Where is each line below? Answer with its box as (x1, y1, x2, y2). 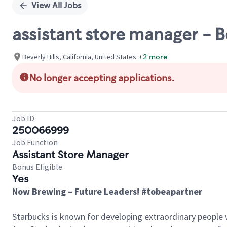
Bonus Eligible (12, 162, 62, 172)
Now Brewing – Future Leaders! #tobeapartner (12, 185, 202, 197)
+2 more (138, 52, 167, 61)
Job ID (12, 113, 34, 123)
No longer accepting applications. (29, 72, 174, 84)
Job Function (12, 137, 58, 147)
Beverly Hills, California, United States (22, 52, 136, 61)
